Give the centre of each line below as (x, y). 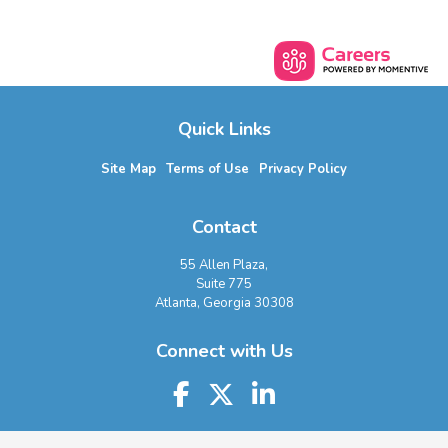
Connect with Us (224, 351)
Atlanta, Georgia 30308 (224, 303)
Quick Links (224, 129)
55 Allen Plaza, (224, 265)
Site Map (128, 169)
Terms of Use (207, 169)
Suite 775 (224, 284)
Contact (224, 227)
